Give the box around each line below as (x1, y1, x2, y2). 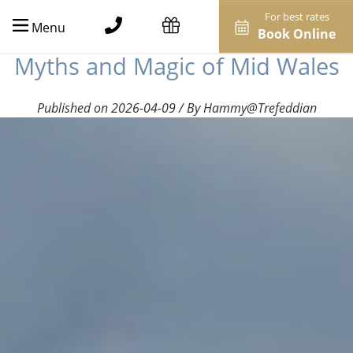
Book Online (258, 25, 336, 43)
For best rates (264, 9, 329, 24)
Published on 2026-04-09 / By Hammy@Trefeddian (36, 99, 317, 117)
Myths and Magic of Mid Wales (13, 50, 340, 82)
